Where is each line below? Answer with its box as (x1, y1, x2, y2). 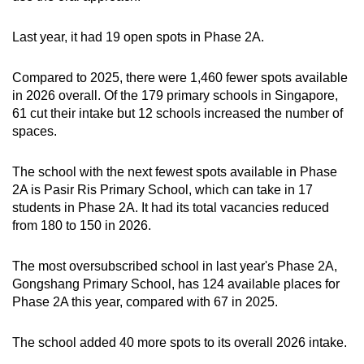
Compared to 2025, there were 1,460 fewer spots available (12, 70, 348, 84)
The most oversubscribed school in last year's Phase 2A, (12, 258, 337, 273)
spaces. (12, 123, 57, 138)
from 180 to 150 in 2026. (12, 218, 151, 232)
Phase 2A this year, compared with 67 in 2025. (12, 294, 281, 309)
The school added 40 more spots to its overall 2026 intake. (12, 335, 347, 349)
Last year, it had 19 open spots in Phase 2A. (12, 29, 264, 44)
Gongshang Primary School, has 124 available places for (12, 276, 340, 291)
